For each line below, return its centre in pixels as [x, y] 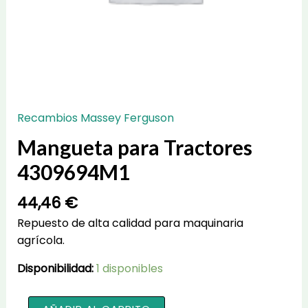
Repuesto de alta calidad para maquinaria [130, 223]
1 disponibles [129, 269]
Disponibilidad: [55, 269]
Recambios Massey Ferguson [95, 118]
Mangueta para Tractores [134, 147]
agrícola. [41, 241]
